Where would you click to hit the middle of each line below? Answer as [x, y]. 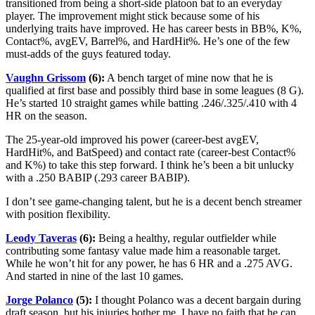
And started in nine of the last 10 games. [95, 276]
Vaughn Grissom [46, 78]
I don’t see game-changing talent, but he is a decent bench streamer [154, 202]
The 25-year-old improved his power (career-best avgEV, [132, 140]
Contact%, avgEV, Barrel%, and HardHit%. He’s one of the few [148, 41]
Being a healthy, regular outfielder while [186, 238]
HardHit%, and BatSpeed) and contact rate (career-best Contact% [150, 153]
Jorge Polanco [39, 300]
